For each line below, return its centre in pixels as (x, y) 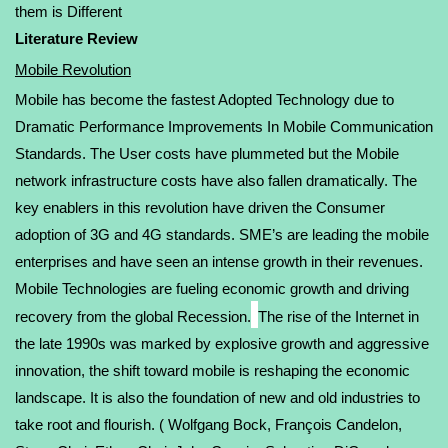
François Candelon (336, 424)
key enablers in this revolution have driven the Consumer (200, 207)
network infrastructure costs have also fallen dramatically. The (216, 180)
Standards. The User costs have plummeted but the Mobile (207, 153)
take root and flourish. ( (91, 424)
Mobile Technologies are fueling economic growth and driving (212, 288)
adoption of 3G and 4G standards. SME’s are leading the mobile (222, 234)
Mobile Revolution (73, 69)
